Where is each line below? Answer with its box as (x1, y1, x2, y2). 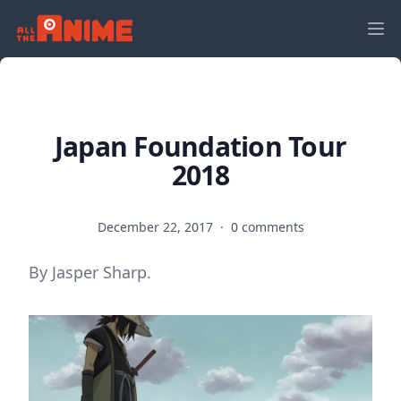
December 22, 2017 (97, 218, 217, 235)
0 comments (230, 218, 304, 235)
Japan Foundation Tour (54, 128, 347, 165)
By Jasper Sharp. (29, 261, 151, 283)
